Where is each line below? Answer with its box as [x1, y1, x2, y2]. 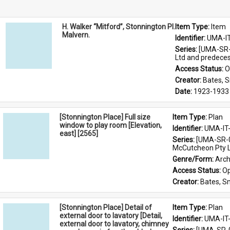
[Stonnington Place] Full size [60, 113, 150, 121]
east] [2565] [60, 129, 98, 138]
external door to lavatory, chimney [60, 220, 169, 228]
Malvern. [62, 31, 90, 39]
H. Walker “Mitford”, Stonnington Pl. [62, 23, 175, 31]
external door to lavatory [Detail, [60, 212, 162, 220]
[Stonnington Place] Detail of [60, 203, 152, 212]
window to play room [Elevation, [60, 121, 162, 129]
